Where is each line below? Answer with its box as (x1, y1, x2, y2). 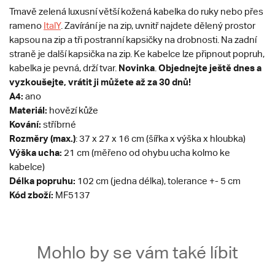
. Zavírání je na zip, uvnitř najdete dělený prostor (61, 20, 255, 31)
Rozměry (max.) (9, 133, 76, 144)
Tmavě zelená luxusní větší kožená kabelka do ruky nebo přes (9, 6, 263, 17)
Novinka (118, 62, 155, 73)
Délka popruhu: (9, 175, 76, 186)
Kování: (9, 118, 41, 130)
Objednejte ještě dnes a (157, 62, 261, 73)
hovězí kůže (49, 105, 98, 115)
